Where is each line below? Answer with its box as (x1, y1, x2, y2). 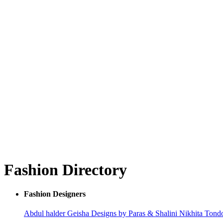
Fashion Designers (24, 190, 86, 199)
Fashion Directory (4, 160, 127, 179)
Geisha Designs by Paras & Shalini (67, 209, 179, 218)
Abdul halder (24, 209, 67, 218)
